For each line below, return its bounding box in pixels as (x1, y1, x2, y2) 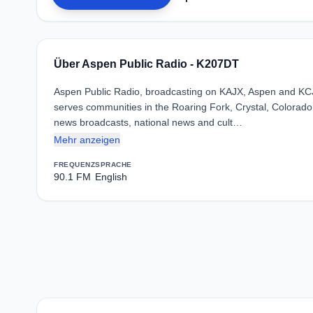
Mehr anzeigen (54, 134, 120, 145)
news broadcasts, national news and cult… (54, 117, 242, 128)
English (95, 171, 127, 182)
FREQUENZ (54, 161, 95, 168)
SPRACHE (95, 161, 132, 168)
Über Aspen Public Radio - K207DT (54, 58, 239, 70)
